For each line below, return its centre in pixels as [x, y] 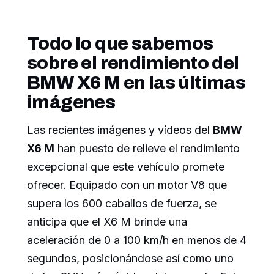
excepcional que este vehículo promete [126, 167]
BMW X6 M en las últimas [136, 83]
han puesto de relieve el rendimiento [147, 149]
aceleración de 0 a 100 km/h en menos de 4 [137, 240]
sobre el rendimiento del [133, 63]
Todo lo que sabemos [120, 44]
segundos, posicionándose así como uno [130, 259]
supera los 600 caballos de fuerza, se [122, 204]
